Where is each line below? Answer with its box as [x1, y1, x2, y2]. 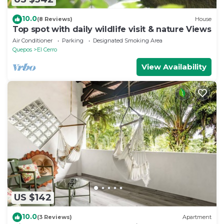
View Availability [141, 61, 206, 71]
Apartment [182, 213, 211, 221]
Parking [62, 36, 83, 44]
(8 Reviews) [37, 15, 72, 23]
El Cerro [37, 45, 57, 53]
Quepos [12, 45, 32, 53]
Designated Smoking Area [93, 36, 162, 44]
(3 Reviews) [37, 213, 72, 221]
